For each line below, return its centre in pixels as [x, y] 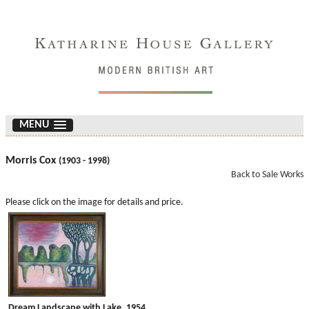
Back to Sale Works [267, 175]
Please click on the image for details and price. [94, 202]
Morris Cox [32, 161]
